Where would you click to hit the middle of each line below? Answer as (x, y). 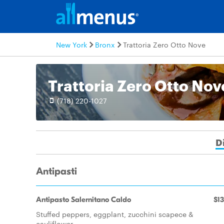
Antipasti (56, 171)
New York (71, 44)
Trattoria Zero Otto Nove (164, 44)
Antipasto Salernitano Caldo (83, 199)
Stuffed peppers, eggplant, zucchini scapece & (115, 214)
